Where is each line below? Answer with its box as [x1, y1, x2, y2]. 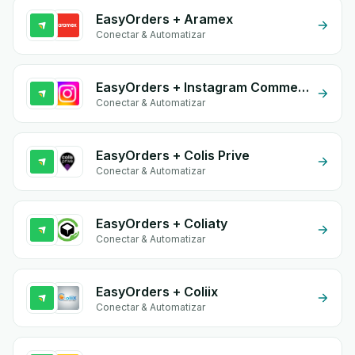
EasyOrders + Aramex [96, 11, 233, 27]
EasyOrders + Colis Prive [96, 147, 250, 163]
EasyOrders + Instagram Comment [298, 79, 309, 95]
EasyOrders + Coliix [96, 284, 218, 300]
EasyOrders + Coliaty [96, 216, 227, 231]
